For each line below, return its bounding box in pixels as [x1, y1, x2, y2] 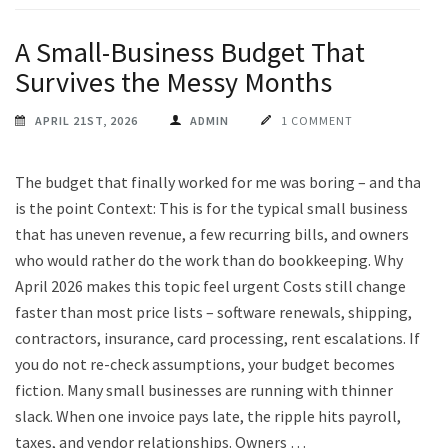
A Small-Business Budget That [15, 33, 365, 70]
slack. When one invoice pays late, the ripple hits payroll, [15, 405, 401, 426]
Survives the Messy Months [15, 63, 332, 100]
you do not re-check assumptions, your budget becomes [15, 353, 395, 374]
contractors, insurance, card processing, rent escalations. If [15, 327, 420, 348]
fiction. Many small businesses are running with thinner [15, 379, 393, 400]
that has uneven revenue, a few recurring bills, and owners [15, 223, 409, 244]
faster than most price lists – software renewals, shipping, [15, 301, 412, 322]
